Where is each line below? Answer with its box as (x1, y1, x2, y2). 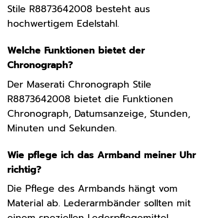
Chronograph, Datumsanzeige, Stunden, (7, 106, 190, 121)
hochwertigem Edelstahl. (7, 17, 119, 31)
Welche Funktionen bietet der (7, 43, 145, 58)
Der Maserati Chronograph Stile (7, 77, 151, 91)
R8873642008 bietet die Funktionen (7, 91, 173, 106)
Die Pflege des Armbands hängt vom (7, 182, 178, 196)
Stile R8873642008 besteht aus (7, 2, 150, 17)
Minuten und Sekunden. (7, 121, 117, 135)
